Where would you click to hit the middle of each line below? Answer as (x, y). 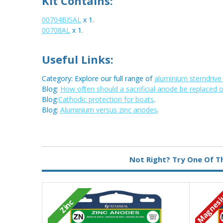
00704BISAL (61, 20)
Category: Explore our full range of (98, 79)
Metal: (55, 150)
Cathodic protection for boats (106, 100)
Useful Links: (78, 59)
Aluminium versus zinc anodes (109, 110)
